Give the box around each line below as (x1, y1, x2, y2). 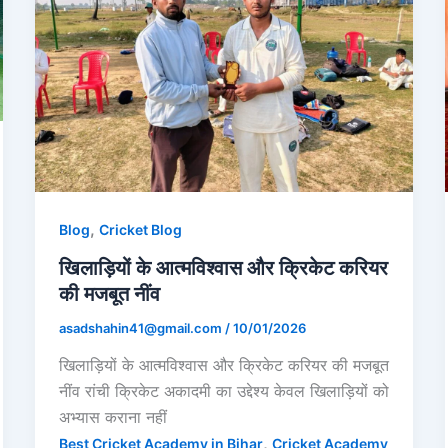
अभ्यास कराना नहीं (58, 407, 167, 428)
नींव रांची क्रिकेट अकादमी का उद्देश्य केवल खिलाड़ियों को (58, 381, 389, 402)
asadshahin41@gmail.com (58, 319, 225, 336)
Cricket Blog (98, 220, 182, 238)
